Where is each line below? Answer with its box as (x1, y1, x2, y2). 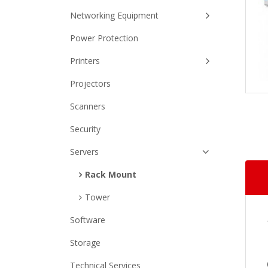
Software (70, 214, 105, 226)
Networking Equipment (70, 10, 159, 21)
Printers (70, 55, 100, 66)
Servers (70, 146, 99, 157)
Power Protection (70, 32, 138, 44)
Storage (70, 237, 100, 248)
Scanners (70, 100, 105, 112)
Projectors (70, 78, 111, 89)
